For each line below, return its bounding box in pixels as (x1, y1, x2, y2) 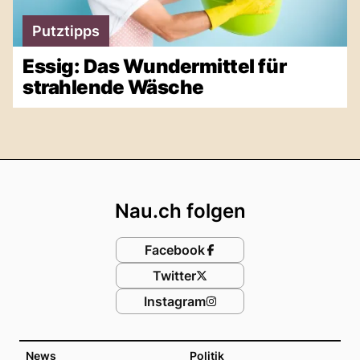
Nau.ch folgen (114, 199, 246, 223)
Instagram (143, 293, 206, 310)
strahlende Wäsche (22, 76, 204, 100)
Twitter (153, 268, 196, 284)
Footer (178, 159, 260, 191)
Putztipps (32, 22, 100, 40)
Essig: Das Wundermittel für (22, 55, 287, 79)
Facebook (144, 242, 205, 259)
